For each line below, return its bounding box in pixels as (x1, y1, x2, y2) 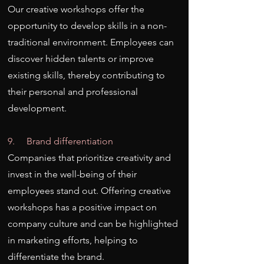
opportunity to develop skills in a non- (8, 20, 167, 31)
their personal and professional (8, 86, 138, 97)
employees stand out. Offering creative (8, 185, 171, 196)
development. (8, 103, 67, 114)
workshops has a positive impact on (8, 202, 157, 213)
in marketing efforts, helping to (8, 235, 138, 246)
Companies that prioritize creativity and (8, 152, 171, 163)
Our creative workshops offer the (8, 4, 144, 15)
